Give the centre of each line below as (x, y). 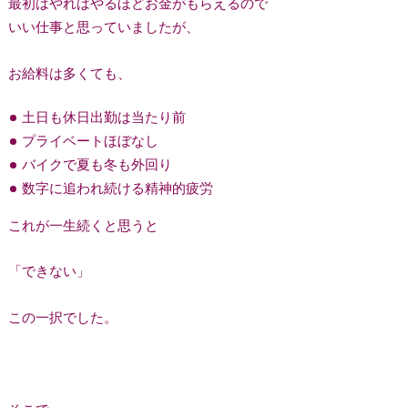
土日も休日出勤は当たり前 (104, 117)
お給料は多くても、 (69, 72)
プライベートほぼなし (91, 141)
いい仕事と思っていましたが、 (103, 27)
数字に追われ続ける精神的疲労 (118, 188)
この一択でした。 (62, 316)
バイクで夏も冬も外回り (97, 164)
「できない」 (49, 271)
